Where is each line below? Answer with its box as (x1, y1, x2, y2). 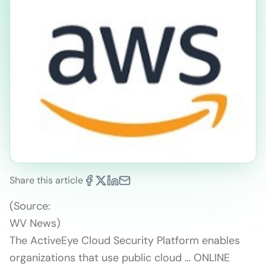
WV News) (9, 216, 64, 230)
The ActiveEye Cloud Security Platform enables (9, 233, 240, 248)
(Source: (9, 198, 50, 213)
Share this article (9, 173, 83, 186)
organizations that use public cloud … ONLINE (9, 250, 230, 265)
